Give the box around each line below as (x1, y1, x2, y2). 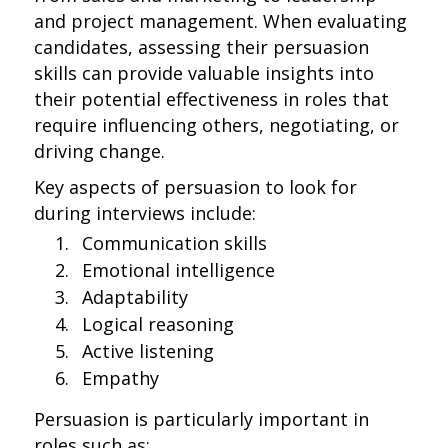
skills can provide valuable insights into (34, 61, 375, 85)
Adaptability (82, 285, 189, 309)
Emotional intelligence (82, 258, 276, 282)
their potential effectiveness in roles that (34, 87, 390, 111)
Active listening (82, 339, 215, 363)
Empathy (82, 366, 160, 390)
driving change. (34, 139, 166, 163)
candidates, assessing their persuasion (34, 35, 370, 59)
